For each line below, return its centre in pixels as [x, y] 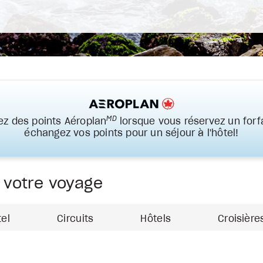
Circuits [75, 219]
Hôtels [156, 219]
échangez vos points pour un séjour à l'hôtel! [131, 134]
